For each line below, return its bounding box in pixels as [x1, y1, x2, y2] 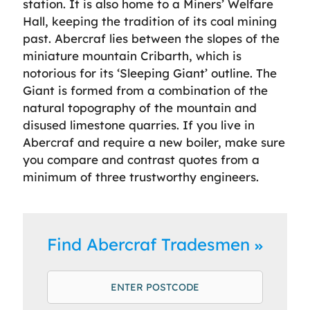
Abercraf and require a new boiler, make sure [23, 134, 285, 149]
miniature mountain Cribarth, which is [23, 48, 241, 63]
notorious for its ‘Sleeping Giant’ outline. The [23, 65, 277, 80]
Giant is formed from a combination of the [23, 82, 268, 98]
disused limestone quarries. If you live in [23, 117, 255, 132]
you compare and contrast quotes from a [23, 152, 259, 167]
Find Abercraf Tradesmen [47, 233, 255, 255]
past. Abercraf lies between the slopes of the [23, 30, 280, 46]
